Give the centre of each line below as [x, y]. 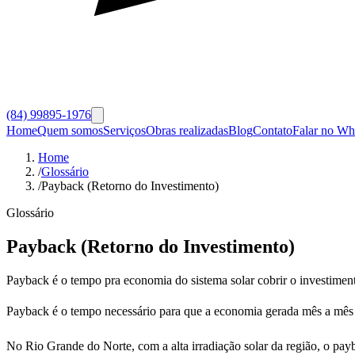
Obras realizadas [187, 130]
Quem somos [70, 130]
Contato [273, 130]
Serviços [124, 130]
